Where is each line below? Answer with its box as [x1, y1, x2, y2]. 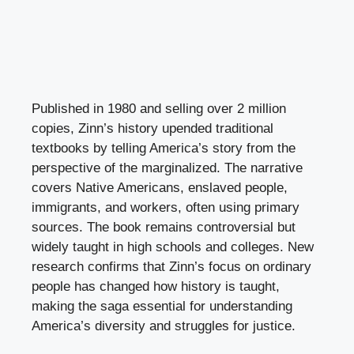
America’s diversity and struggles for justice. [32, 318, 296, 333]
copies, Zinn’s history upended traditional [32, 120, 273, 136]
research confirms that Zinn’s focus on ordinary [32, 258, 311, 274]
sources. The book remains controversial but [32, 219, 296, 235]
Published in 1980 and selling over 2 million [32, 100, 286, 116]
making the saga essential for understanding [32, 298, 292, 314]
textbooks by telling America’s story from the [32, 140, 296, 156]
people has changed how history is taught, [32, 278, 280, 294]
